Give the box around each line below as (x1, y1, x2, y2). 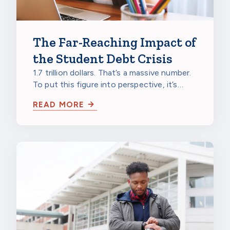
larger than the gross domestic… (33, 91, 155, 101)
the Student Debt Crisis (33, 51, 172, 66)
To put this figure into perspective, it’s (33, 80, 178, 89)
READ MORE (33, 100, 85, 109)
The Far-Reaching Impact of (33, 34, 197, 50)
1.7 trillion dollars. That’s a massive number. (33, 68, 191, 78)
